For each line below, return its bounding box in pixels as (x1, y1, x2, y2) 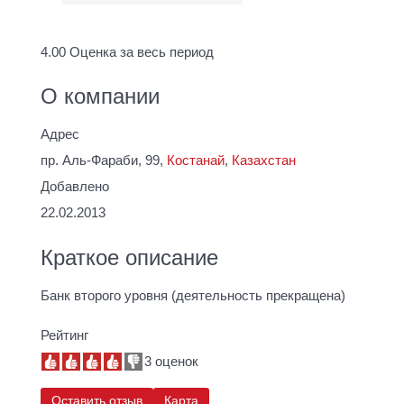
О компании (41, 84, 160, 109)
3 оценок (144, 353, 198, 369)
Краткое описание (41, 244, 218, 270)
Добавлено (41, 179, 109, 195)
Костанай (167, 153, 225, 169)
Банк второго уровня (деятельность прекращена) (41, 288, 345, 303)
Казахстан (232, 153, 296, 169)
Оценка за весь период (69, 44, 214, 60)
